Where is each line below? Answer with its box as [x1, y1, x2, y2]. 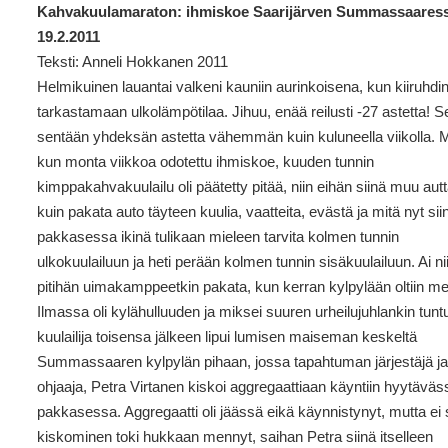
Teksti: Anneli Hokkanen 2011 [37, 53, 229, 70]
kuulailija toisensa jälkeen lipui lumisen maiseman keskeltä [37, 328, 418, 345]
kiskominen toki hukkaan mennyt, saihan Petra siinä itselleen [37, 428, 434, 445]
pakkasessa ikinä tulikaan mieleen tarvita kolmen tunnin [37, 228, 400, 245]
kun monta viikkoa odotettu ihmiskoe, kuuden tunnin [37, 153, 375, 170]
